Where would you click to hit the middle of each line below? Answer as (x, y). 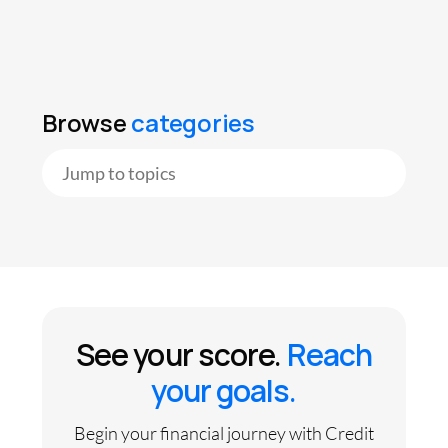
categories (190, 122)
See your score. (181, 354)
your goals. (224, 390)
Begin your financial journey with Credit (224, 432)
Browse (84, 122)
